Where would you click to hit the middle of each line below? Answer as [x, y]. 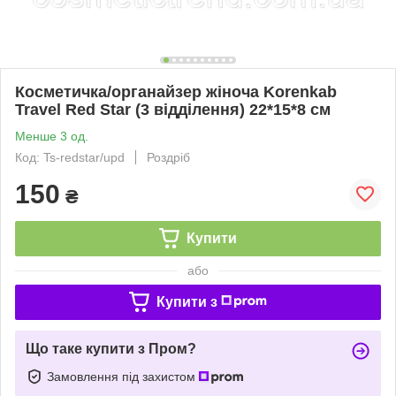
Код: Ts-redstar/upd [70, 157]
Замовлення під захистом [123, 376]
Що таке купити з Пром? [111, 348]
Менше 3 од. [52, 136]
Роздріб [168, 157]
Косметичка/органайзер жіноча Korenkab [176, 91]
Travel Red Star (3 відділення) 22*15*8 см [173, 109]
